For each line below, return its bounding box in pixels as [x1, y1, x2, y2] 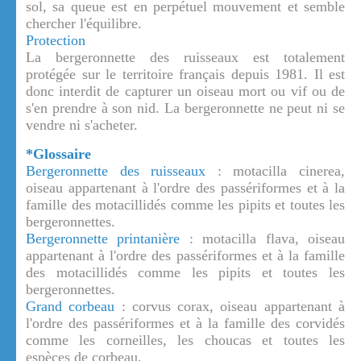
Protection [26, 32, 85, 49]
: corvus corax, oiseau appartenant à [114, 298, 346, 315]
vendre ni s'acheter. [26, 117, 138, 134]
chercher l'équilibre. [26, 15, 142, 32]
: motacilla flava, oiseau [180, 230, 346, 247]
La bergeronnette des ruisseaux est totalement [26, 49, 345, 66]
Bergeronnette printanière [26, 230, 180, 247]
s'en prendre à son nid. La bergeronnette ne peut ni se [26, 100, 345, 117]
